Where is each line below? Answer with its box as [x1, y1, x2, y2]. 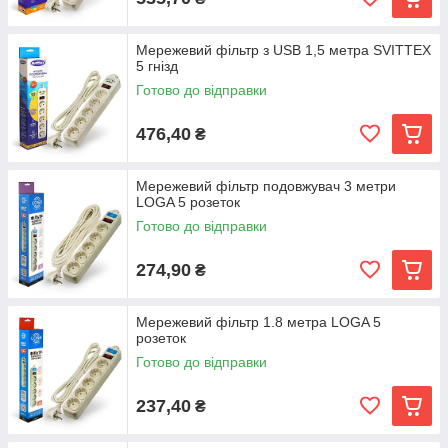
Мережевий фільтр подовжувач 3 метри [136, 178, 396, 194]
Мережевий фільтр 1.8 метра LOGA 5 [136, 314, 381, 330]
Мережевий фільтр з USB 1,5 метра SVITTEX [136, 42, 431, 58]
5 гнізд [136, 58, 178, 74]
